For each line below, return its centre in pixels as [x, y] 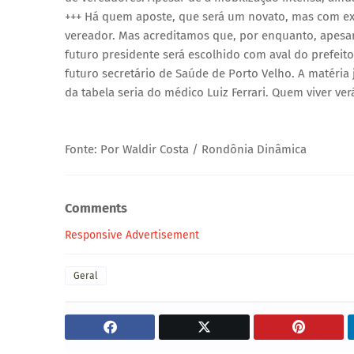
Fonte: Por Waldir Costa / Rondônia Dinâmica [186, 150]
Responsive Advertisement [132, 235]
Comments [96, 208]
